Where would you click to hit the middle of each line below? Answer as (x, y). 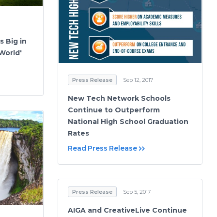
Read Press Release (102, 148)
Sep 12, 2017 (138, 80)
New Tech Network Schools (119, 98)
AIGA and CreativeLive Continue (127, 210)
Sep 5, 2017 (137, 192)
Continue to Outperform (114, 110)
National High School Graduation (128, 121)
